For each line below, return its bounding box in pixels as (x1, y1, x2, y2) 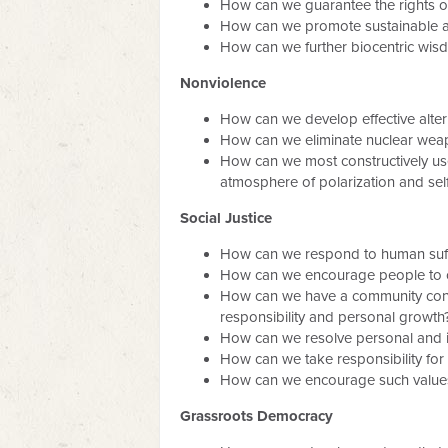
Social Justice (180, 209, 272, 227)
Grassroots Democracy (180, 407, 333, 425)
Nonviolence (180, 74, 266, 92)
